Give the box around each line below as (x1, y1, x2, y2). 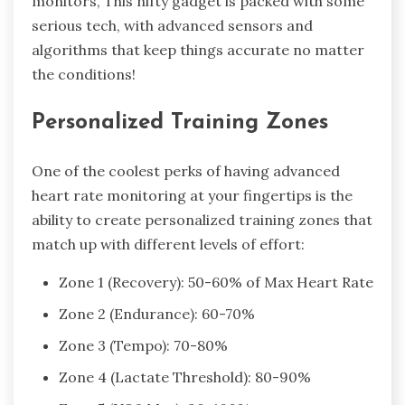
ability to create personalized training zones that (32, 210, 372, 229)
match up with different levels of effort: (32, 234, 305, 253)
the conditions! (32, 64, 136, 83)
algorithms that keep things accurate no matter (32, 40, 364, 59)
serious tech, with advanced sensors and (32, 15, 313, 34)
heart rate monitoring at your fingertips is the (32, 185, 353, 204)
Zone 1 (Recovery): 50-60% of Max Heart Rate (59, 272, 373, 291)
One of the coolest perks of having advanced (32, 161, 340, 180)
